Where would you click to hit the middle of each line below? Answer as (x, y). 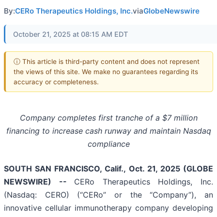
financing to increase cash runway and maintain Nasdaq (108, 131)
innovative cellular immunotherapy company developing (108, 208)
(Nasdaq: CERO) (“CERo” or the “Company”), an (108, 195)
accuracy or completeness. (56, 82)
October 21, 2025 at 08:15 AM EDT (70, 34)
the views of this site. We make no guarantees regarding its (106, 71)
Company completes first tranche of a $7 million (108, 118)
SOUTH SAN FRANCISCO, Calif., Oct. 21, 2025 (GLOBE (108, 169)
